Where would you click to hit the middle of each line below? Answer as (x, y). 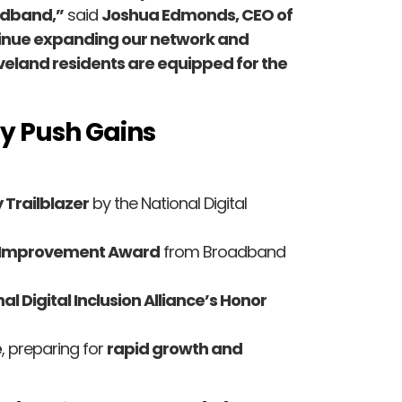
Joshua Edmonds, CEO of (197, 15)
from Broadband (223, 252)
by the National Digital (168, 204)
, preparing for (54, 349)
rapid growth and (175, 349)
